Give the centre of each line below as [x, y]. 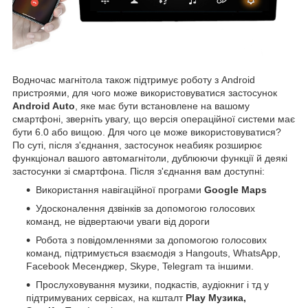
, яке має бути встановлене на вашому [162, 106]
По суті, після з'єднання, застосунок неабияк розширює [137, 145]
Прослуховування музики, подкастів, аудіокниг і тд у [152, 285]
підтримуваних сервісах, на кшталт [106, 298]
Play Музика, [216, 298]
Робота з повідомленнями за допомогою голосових [151, 240]
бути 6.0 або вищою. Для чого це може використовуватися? [147, 132]
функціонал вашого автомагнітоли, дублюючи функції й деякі [150, 158]
